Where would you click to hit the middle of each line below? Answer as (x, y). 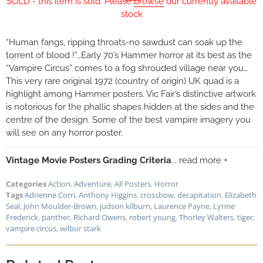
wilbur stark (80, 229)
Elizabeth (241, 195)
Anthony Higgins (108, 195)
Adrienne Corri (50, 195)
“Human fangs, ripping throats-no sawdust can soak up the (124, 43)
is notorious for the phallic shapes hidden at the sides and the (130, 107)
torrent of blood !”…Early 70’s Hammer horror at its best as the (129, 55)
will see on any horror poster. (64, 133)
